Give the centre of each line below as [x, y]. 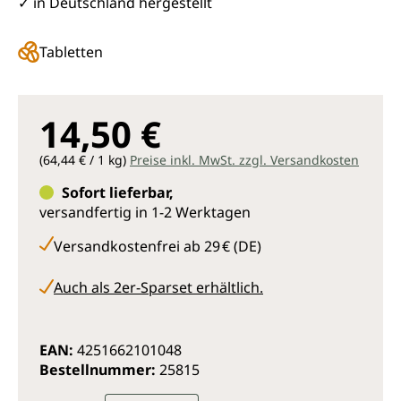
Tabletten [71, 51]
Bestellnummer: [99, 369]
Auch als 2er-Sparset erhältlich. [158, 287]
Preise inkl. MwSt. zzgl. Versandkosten [244, 159]
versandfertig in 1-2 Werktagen [145, 212]
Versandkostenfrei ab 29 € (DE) [158, 246]
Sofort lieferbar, [118, 192]
